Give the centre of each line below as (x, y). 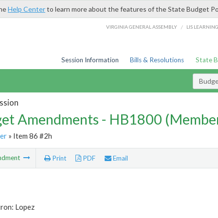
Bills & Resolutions (157, 60)
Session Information (90, 60)
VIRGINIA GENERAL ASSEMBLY (142, 27)
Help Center (27, 9)
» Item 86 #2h (29, 136)
